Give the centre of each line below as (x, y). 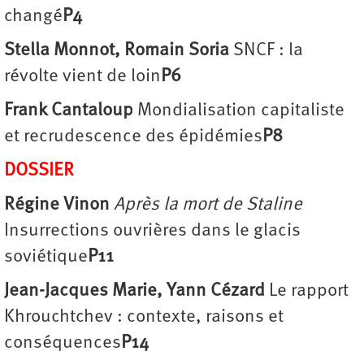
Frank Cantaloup (71, 110)
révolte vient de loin (82, 76)
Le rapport (307, 291)
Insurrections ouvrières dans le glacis (152, 231)
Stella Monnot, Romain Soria (117, 50)
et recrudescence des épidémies (133, 136)
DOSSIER (39, 171)
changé (33, 16)
